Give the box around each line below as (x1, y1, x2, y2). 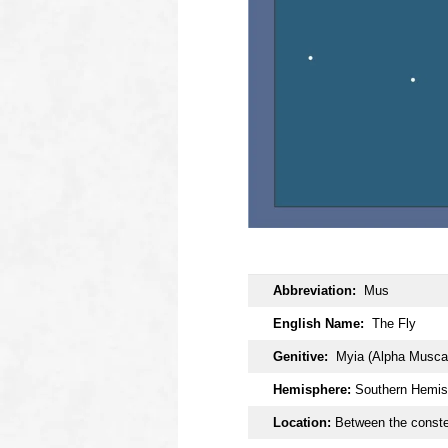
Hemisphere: (273, 381, 351, 397)
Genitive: (273, 348, 328, 364)
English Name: (273, 315, 372, 331)
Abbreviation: (273, 282, 364, 298)
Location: (273, 414, 331, 430)
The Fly (372, 315, 416, 331)
